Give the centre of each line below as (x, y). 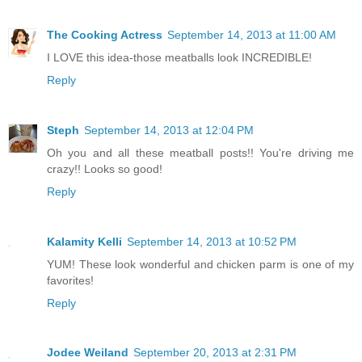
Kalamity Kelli (84, 241)
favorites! (70, 280)
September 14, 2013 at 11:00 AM (252, 34)
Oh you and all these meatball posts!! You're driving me (200, 152)
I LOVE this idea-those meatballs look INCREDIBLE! (179, 57)
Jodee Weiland (88, 353)
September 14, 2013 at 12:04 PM (169, 130)
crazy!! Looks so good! (105, 168)
